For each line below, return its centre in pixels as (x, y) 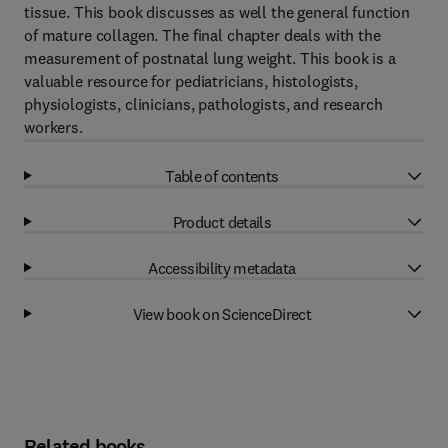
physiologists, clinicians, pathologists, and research (203, 104)
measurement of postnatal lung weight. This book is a (210, 58)
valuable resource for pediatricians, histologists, (191, 81)
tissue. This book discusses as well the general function (217, 12)
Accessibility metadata (222, 267)
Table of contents (222, 175)
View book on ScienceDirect (222, 313)
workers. (53, 127)
